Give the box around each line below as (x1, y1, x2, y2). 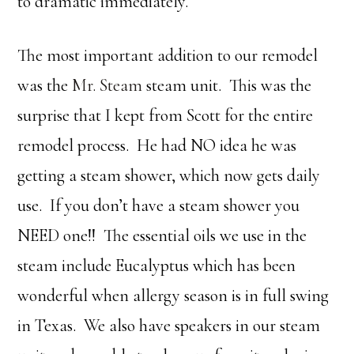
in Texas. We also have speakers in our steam (17, 314, 321, 336)
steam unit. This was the (142, 74, 312, 96)
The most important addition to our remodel (17, 44, 318, 66)
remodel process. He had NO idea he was (17, 134, 297, 156)
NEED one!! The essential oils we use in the (17, 224, 307, 246)
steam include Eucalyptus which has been (17, 254, 296, 276)
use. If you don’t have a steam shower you (17, 194, 300, 216)
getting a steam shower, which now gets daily (17, 164, 321, 186)
